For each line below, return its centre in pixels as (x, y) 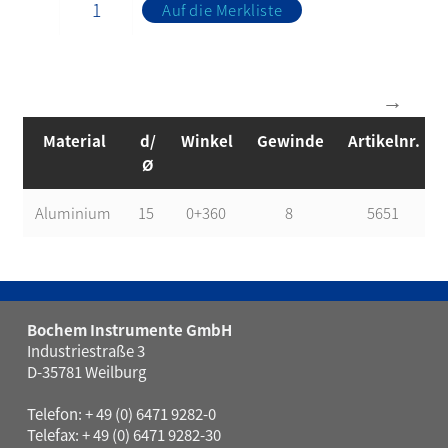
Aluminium (75, 213)
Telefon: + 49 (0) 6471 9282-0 (121, 414)
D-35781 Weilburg (86, 372)
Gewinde (291, 141)
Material (75, 141)
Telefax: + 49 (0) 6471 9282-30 (123, 435)
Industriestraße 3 (85, 351)
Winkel (207, 141)
